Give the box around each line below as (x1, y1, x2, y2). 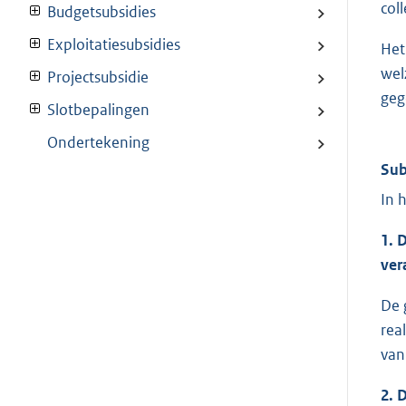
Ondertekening (47, 132, 150, 153)
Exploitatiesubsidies (47, 34, 180, 55)
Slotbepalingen (47, 100, 150, 121)
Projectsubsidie (47, 67, 149, 88)
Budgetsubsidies (47, 2, 156, 23)
